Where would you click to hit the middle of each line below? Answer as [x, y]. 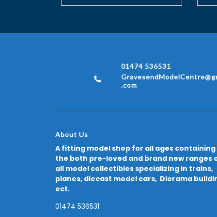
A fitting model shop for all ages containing [135, 148]
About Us [72, 134]
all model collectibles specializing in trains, [134, 168]
